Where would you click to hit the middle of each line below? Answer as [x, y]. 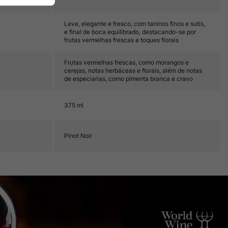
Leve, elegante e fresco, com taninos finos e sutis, [135, 24]
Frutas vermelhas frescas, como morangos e [126, 62]
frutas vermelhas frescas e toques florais [121, 40]
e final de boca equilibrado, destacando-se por [130, 32]
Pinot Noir [78, 136]
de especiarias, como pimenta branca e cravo [129, 79]
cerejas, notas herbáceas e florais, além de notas [133, 70]
